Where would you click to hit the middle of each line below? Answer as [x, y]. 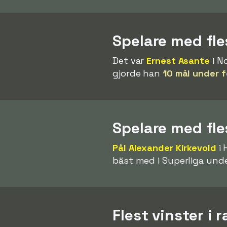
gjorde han [138, 73]
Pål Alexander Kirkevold [164, 147]
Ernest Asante [178, 60]
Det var [130, 60]
